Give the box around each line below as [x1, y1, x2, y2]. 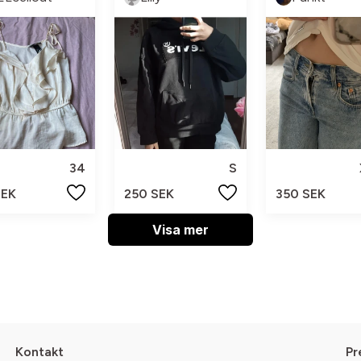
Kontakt [15, 343, 64, 359]
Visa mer [152, 221, 209, 238]
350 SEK [275, 185, 326, 201]
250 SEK [124, 185, 175, 201]
